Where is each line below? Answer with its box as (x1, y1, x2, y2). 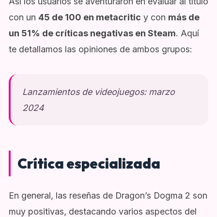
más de (168, 12, 200, 22)
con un (8, 12, 38, 22)
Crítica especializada (17, 155, 160, 172)
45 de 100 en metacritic (38, 12, 141, 22)
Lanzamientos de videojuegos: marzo (22, 87, 175, 97)
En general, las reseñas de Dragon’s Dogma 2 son (8, 190, 207, 201)
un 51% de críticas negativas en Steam (8, 28, 176, 38)
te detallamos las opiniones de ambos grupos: (8, 44, 192, 54)
